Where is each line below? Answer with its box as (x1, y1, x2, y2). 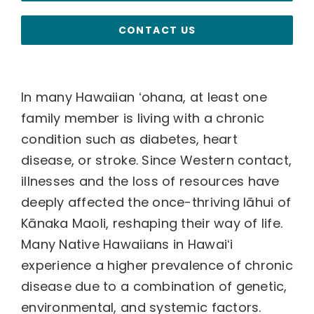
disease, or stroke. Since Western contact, (20, 151, 292, 169)
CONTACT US (118, 23, 196, 37)
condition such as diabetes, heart (20, 130, 238, 148)
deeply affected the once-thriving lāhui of (20, 193, 292, 211)
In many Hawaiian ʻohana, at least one (20, 88, 267, 106)
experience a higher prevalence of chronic (20, 257, 294, 274)
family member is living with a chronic (20, 109, 265, 127)
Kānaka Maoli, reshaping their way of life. (20, 214, 283, 232)
